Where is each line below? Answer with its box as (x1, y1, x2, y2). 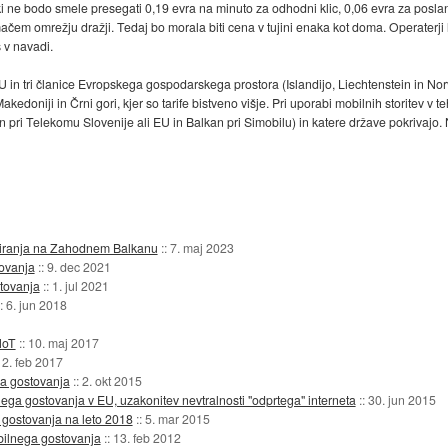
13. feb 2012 (112, 428, 181, 446)
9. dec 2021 (46, 257, 111, 275)
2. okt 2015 (81, 371, 142, 389)
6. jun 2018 (5, 295, 67, 313)
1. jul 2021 (51, 276, 109, 294)
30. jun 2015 (367, 390, 436, 408)
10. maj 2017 (27, 333, 99, 351)
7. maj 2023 (169, 238, 234, 256)
